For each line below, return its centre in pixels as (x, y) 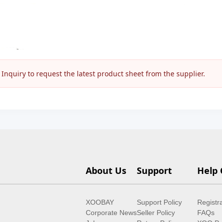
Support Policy (159, 202)
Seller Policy (156, 213)
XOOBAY (100, 202)
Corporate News (111, 213)
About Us (106, 170)
